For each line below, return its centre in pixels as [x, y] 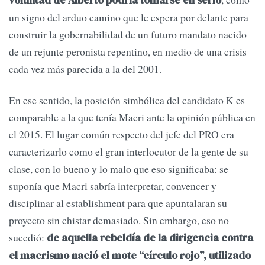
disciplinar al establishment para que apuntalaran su [118, 203]
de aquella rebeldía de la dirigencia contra [150, 238]
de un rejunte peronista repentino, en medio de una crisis [128, 52]
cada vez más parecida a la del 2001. [85, 69]
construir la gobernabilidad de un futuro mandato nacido [128, 35]
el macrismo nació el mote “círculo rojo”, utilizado [130, 256]
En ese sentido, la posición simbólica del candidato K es [127, 100]
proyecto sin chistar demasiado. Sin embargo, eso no [119, 220]
